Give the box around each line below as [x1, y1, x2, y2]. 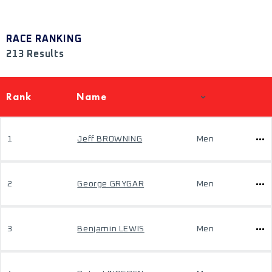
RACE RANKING [6, 34, 82, 44]
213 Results [6, 49, 64, 59]
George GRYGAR [77, 180, 144, 188]
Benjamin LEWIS [77, 225, 144, 233]
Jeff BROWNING [77, 135, 143, 143]
